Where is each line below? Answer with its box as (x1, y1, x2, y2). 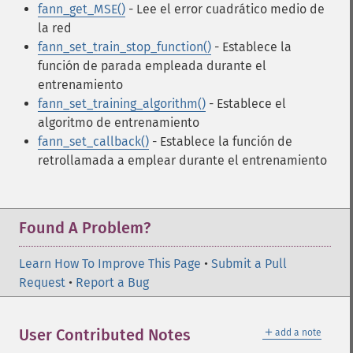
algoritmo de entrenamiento (38, 115, 199, 130)
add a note (275, 327, 321, 338)
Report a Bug (76, 275, 149, 290)
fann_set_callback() (38, 134, 149, 149)
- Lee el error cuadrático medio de (125, 2, 325, 17)
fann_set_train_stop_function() (38, 39, 211, 54)
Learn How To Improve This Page (19, 256, 201, 271)
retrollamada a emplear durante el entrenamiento (38, 153, 327, 168)
